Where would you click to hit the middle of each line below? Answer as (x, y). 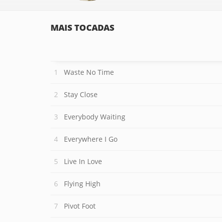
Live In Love (83, 161)
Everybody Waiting (95, 117)
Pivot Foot (80, 206)
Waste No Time (89, 72)
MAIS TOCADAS (83, 28)
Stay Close (81, 94)
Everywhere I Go (91, 139)
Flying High (82, 184)
